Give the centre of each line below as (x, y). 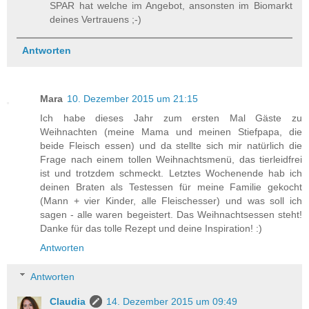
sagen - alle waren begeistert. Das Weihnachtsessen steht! (171, 215)
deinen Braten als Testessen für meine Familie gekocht (171, 187)
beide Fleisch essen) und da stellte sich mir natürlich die (171, 146)
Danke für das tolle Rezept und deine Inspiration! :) (151, 229)
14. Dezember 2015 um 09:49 (172, 301)
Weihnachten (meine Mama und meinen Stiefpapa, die (171, 132)
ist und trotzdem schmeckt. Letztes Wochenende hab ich (171, 173)
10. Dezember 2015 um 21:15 (132, 99)
